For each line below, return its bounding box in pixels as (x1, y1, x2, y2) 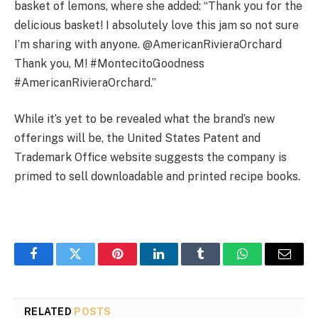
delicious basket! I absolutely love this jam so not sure (14, 18, 299, 32)
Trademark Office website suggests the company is (14, 150, 287, 165)
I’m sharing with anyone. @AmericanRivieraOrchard (14, 37, 282, 51)
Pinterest (116, 258, 161, 271)
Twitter (74, 258, 111, 271)
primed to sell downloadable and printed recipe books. (14, 170, 300, 184)
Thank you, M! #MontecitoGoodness (14, 56, 204, 70)
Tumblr (199, 258, 238, 271)
